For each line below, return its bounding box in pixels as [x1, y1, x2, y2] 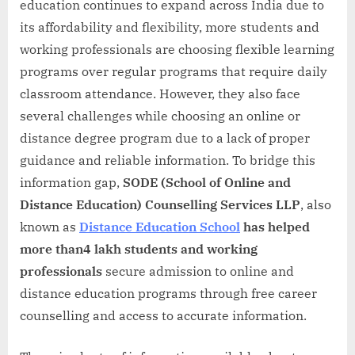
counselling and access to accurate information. [20, 307, 307, 323]
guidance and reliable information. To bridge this [20, 151, 315, 168]
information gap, [20, 174, 123, 190]
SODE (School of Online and [123, 174, 291, 190]
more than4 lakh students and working [20, 240, 258, 257]
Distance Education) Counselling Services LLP [20, 196, 300, 212]
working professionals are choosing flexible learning [20, 40, 334, 57]
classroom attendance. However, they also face [20, 85, 300, 101]
